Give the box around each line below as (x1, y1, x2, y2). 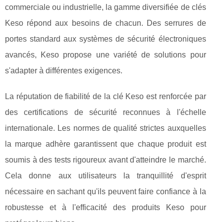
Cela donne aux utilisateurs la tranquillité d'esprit (5, 171, 206, 180)
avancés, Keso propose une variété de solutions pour (5, 51, 206, 59)
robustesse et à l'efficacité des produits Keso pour (5, 203, 206, 212)
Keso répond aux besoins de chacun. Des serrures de (5, 19, 206, 28)
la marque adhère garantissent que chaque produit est (5, 140, 206, 149)
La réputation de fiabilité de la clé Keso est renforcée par (5, 92, 206, 101)
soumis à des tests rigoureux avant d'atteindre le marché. (5, 156, 206, 165)
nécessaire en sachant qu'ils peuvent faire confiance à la (5, 187, 206, 196)
